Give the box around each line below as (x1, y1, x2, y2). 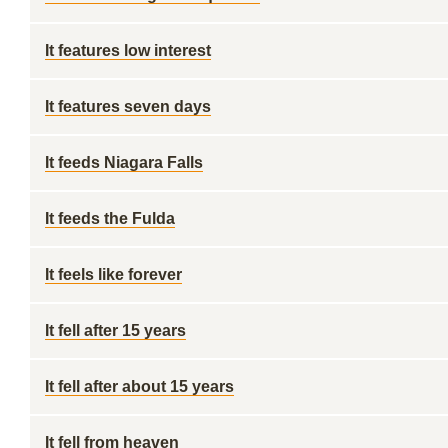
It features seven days (45, 98, 211, 115)
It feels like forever (45, 266, 182, 283)
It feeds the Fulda (45, 210, 175, 227)
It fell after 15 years (45, 322, 186, 339)
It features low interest (45, 42, 211, 59)
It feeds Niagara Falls (45, 154, 203, 171)
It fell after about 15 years (45, 378, 234, 395)
